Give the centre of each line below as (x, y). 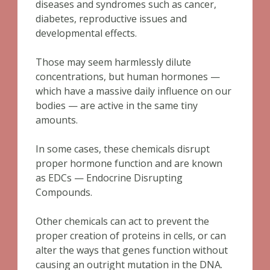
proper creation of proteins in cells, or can (131, 236)
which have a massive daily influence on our (133, 91)
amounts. (57, 120)
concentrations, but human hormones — (128, 77)
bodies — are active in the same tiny (117, 105)
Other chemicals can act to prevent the (122, 221)
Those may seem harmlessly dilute (113, 62)
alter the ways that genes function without (132, 250)
